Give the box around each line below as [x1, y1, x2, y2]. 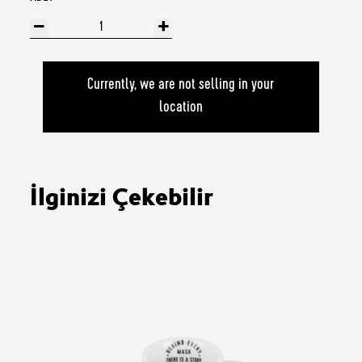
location [158, 100, 203, 116]
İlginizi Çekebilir [30, 187, 214, 211]
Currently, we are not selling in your [87, 78, 275, 94]
